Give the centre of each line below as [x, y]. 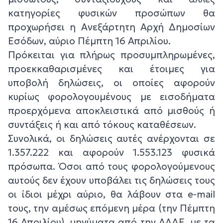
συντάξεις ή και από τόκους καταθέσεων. [102, 124]
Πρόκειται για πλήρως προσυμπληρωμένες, [111, 55]
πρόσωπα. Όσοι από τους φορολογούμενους [111, 166]
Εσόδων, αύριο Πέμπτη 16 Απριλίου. [89, 41]
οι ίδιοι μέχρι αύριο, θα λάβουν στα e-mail [111, 194]
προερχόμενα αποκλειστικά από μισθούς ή [111, 110]
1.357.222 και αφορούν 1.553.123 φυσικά [111, 152]
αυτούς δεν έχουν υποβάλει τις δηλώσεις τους [111, 180]
